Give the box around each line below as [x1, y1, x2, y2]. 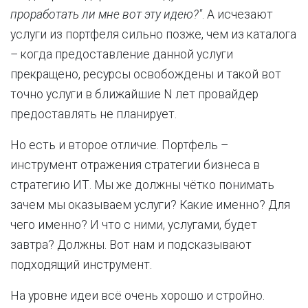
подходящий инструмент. [10, 258, 152, 272]
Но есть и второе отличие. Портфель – [10, 138, 228, 152]
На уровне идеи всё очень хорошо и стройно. [10, 289, 265, 302]
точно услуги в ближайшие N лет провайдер [10, 87, 258, 101]
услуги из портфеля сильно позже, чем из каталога [10, 27, 296, 41]
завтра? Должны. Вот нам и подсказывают [10, 238, 252, 252]
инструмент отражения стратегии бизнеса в [10, 158, 260, 172]
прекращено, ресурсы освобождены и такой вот [10, 67, 281, 81]
